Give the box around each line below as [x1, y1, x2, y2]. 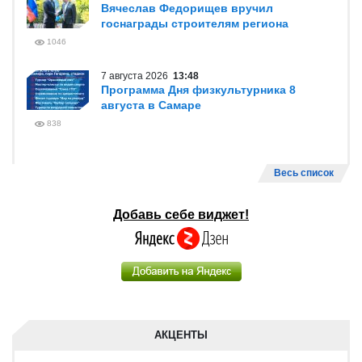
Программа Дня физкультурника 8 [101, 83, 296, 96]
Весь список [274, 167, 334, 179]
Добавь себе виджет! [113, 208, 249, 221]
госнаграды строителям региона [101, 17, 288, 30]
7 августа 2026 [101, 70, 173, 82]
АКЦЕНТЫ [154, 329, 208, 341]
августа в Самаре [101, 99, 201, 112]
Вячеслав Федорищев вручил [101, 2, 273, 15]
